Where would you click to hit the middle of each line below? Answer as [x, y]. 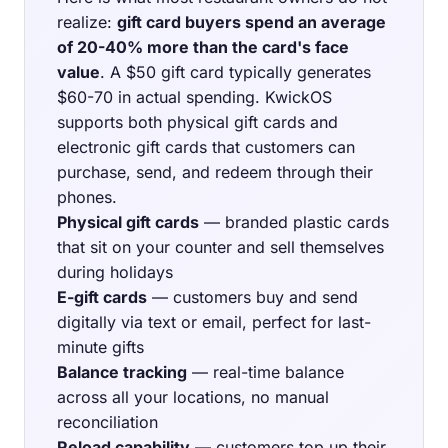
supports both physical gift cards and [197, 122]
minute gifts [100, 347]
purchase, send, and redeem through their [215, 172]
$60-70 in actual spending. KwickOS [194, 97]
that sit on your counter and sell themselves [220, 247]
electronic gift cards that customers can [206, 147]
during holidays [115, 272]
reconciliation [107, 422]
